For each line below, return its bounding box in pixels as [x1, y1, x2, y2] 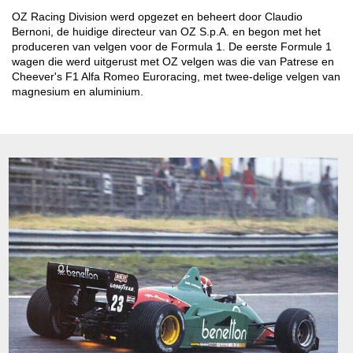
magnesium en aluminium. [12, 85, 143, 98]
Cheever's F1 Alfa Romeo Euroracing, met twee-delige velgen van [12, 70, 340, 84]
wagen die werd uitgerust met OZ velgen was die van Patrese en [12, 55, 334, 69]
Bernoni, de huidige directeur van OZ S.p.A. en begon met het [12, 25, 321, 39]
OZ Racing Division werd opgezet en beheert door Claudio [12, 10, 303, 24]
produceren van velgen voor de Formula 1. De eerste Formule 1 [12, 40, 332, 54]
